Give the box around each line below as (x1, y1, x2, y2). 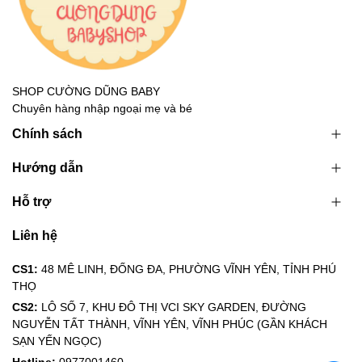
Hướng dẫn (12, 161, 83, 175)
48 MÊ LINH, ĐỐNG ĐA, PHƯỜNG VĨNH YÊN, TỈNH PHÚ (41, 263, 336, 276)
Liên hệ (12, 229, 57, 243)
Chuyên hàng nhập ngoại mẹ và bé (12, 102, 192, 116)
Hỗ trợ (12, 195, 51, 209)
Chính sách (12, 127, 82, 141)
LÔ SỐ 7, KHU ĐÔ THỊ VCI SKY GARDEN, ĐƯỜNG (41, 301, 306, 314)
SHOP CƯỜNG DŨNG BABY (12, 85, 160, 99)
